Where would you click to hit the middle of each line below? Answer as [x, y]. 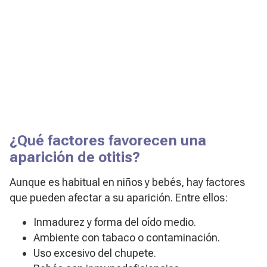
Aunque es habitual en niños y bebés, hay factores [127, 182]
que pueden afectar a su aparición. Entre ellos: [119, 198]
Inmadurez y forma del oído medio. [115, 222]
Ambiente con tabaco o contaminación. [127, 238]
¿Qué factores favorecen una [108, 141]
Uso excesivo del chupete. [95, 253]
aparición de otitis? [75, 158]
